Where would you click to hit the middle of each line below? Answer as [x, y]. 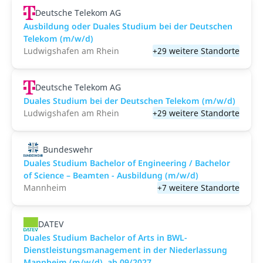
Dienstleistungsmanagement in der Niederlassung [125, 250]
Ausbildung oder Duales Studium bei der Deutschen [128, 26]
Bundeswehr [68, 149]
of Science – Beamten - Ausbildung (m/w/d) [111, 175]
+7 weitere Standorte [198, 188]
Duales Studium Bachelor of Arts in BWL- [105, 237]
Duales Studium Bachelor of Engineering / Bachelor [127, 163]
